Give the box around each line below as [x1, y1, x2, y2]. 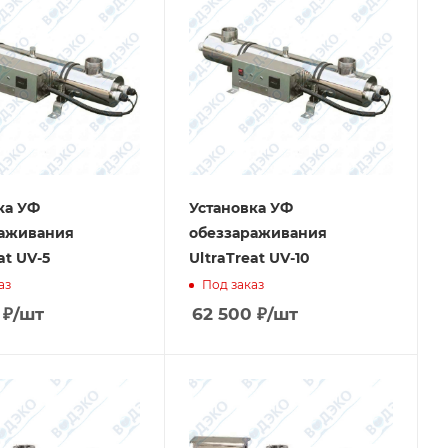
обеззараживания [189, 224, 327, 242]
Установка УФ [189, 199, 293, 217]
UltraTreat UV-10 [189, 249, 310, 267]
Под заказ [202, 276, 264, 292]
